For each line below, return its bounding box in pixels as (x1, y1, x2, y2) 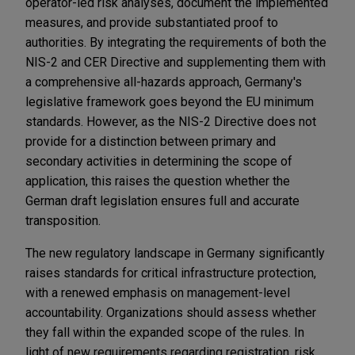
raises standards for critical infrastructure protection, (25, 265, 316, 281)
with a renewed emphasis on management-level (25, 284, 290, 300)
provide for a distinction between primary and (25, 133, 276, 149)
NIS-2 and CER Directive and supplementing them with (25, 54, 326, 70)
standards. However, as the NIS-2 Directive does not (25, 113, 316, 129)
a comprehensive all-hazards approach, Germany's (25, 74, 302, 90)
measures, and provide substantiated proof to (25, 14, 278, 30)
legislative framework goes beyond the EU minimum (25, 94, 314, 109)
